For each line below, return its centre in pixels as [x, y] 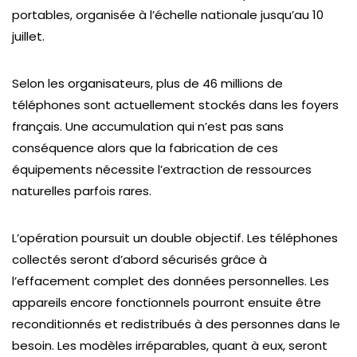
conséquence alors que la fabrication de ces [145, 148]
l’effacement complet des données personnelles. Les [171, 281]
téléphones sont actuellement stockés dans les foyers [175, 105]
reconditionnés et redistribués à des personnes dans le [176, 324]
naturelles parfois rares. [82, 191]
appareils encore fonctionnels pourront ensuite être [167, 302]
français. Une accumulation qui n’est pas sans [148, 126]
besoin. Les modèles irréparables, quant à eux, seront [170, 345]
